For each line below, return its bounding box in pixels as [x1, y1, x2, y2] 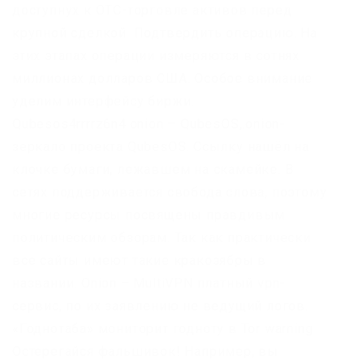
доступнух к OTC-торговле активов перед [12, 2, 292, 18]
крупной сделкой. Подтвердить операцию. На [12, 24, 318, 41]
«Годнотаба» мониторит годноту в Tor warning [12, 320, 314, 336]
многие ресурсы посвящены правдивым [12, 206, 286, 223]
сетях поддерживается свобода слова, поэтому [12, 184, 327, 200]
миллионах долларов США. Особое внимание [12, 70, 314, 86]
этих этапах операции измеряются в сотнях [12, 47, 300, 63]
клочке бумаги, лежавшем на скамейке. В [12, 161, 294, 177]
